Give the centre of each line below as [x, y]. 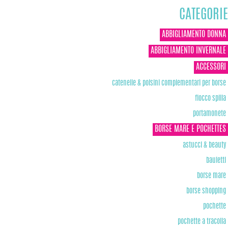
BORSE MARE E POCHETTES [190, 129]
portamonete [209, 113]
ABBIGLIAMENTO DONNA [194, 34]
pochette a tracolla [202, 221]
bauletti [216, 160]
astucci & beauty [204, 145]
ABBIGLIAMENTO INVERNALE [188, 51]
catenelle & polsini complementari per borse [169, 83]
